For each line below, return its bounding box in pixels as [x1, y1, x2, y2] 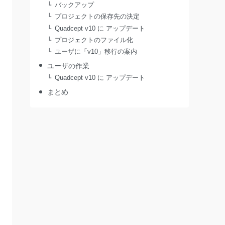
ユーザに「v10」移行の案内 [55, 48, 138, 55]
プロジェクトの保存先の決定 [55, 13, 140, 21]
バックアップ [55, 2, 94, 9]
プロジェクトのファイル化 [55, 36, 134, 44]
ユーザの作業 [47, 61, 89, 70]
